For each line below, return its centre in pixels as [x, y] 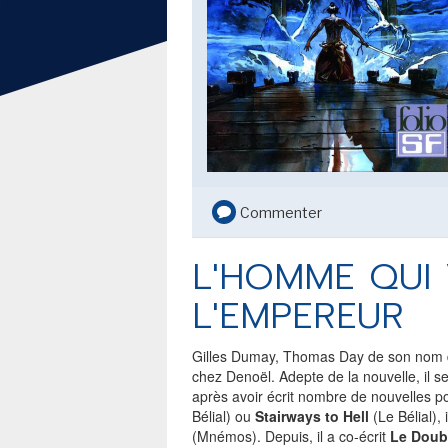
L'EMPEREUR [298, 316]
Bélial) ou [223, 416]
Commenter [281, 212]
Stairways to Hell [312, 416]
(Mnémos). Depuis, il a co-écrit [291, 436]
